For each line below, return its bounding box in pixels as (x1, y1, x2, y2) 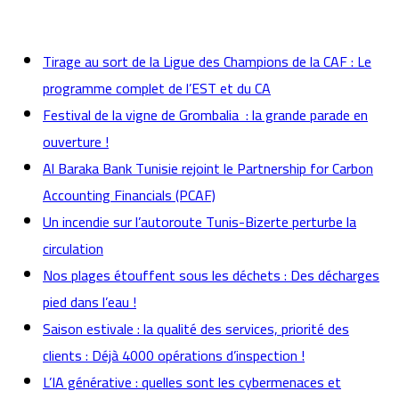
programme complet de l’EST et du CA (43, 75, 271, 102)
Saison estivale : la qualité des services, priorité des (43, 315, 349, 342)
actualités (7, 7, 67, 34)
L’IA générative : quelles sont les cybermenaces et (43, 369, 341, 395)
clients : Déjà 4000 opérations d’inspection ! (43, 342, 305, 369)
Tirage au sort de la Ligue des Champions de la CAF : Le (43, 48, 371, 75)
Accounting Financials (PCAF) (43, 182, 216, 208)
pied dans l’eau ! (43, 289, 136, 315)
